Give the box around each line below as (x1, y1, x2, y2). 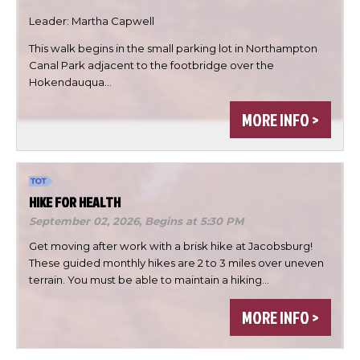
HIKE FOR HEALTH (29, 192, 121, 213)
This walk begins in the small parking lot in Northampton (29, 41, 317, 55)
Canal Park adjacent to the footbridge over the (29, 58, 274, 72)
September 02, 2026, (29, 215, 145, 228)
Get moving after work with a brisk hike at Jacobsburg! (29, 239, 313, 253)
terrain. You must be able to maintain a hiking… (29, 273, 269, 287)
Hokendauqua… (29, 75, 112, 88)
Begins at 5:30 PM (145, 215, 244, 228)
